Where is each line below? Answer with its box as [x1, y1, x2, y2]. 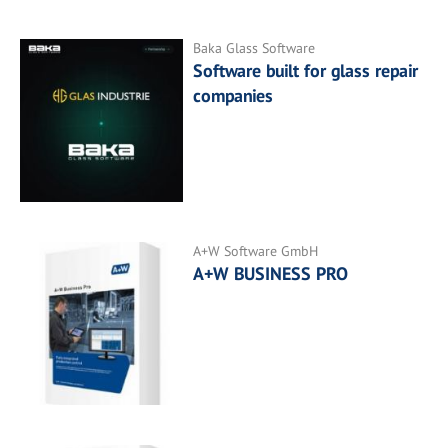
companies [193, 83, 274, 107]
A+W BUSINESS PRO [193, 261, 349, 285]
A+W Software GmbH [193, 241, 319, 260]
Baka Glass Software [193, 38, 316, 57]
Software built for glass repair [193, 58, 419, 82]
